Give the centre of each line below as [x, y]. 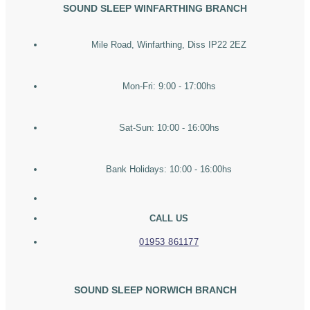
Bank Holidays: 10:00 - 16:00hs [169, 170]
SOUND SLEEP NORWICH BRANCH [155, 290]
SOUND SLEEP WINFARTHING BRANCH [155, 9]
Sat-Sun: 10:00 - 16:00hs [169, 128]
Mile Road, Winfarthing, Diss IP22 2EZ [169, 45]
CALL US [169, 219]
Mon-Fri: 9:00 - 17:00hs [169, 86]
